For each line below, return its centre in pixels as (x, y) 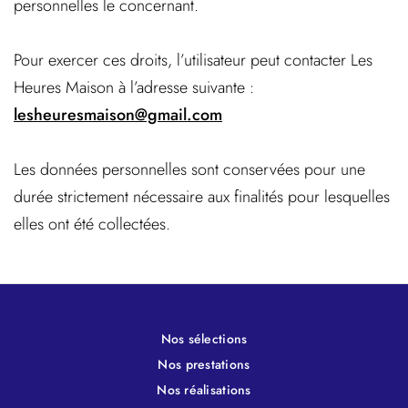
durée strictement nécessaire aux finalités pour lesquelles (202, 197)
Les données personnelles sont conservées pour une (189, 169)
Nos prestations (204, 364)
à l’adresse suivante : (186, 87)
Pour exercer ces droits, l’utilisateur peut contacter (182, 60)
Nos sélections (204, 339)
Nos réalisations (204, 390)
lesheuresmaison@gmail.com (118, 115)
